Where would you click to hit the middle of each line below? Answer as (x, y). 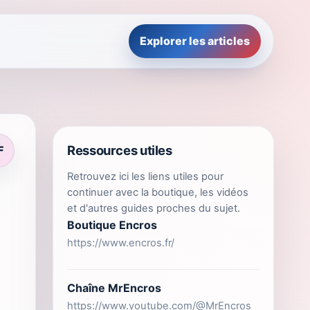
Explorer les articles (195, 41)
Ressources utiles (120, 150)
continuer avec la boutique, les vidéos (158, 192)
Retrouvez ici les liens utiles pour (145, 176)
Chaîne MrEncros (114, 288)
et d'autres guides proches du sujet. (154, 208)
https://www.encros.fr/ (121, 243)
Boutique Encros (112, 225)
